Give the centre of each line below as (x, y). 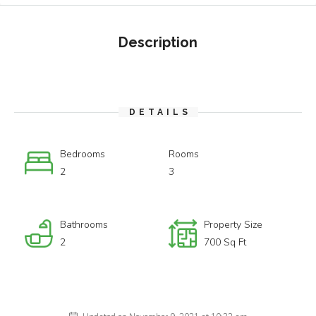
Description (158, 42)
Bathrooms (84, 225)
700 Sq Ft (225, 242)
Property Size (233, 225)
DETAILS (160, 112)
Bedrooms (83, 154)
